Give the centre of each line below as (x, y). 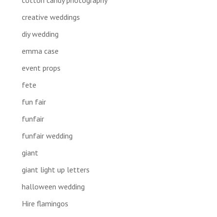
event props (41, 68)
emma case (40, 51)
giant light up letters (55, 169)
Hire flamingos (45, 203)
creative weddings (51, 17)
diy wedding (40, 34)
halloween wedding (53, 186)
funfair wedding (47, 135)
